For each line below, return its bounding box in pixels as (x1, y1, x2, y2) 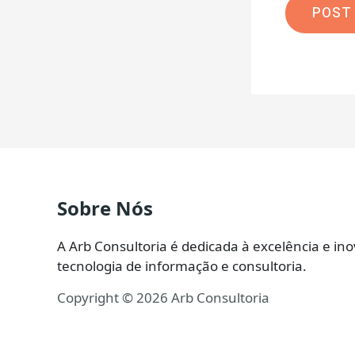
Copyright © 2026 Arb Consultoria (57, 288, 269, 307)
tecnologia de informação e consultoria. (57, 256, 307, 275)
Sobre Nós (57, 194, 153, 221)
